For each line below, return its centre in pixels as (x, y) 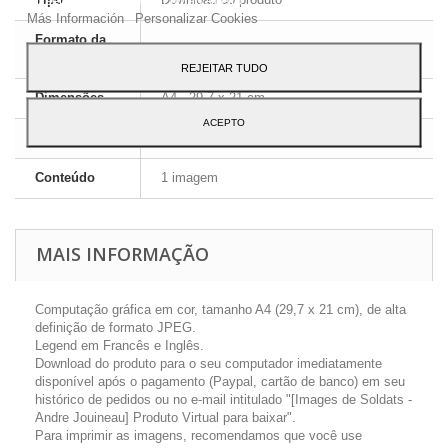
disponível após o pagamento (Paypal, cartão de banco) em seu (220, 381)
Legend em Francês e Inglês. (119, 345)
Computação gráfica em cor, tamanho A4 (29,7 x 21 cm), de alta (220, 309)
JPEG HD (189, 48)
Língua (56, 137)
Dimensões (69, 97)
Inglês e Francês (209, 137)
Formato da (70, 39)
